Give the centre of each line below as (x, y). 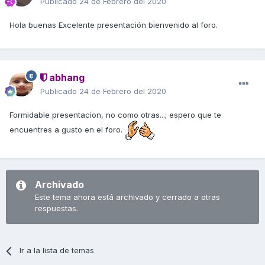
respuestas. (56, 209)
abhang (66, 78)
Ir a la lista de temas (57, 251)
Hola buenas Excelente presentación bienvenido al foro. (114, 25)
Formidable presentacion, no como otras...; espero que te (115, 115)
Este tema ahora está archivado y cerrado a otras (127, 197)
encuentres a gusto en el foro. (67, 130)
